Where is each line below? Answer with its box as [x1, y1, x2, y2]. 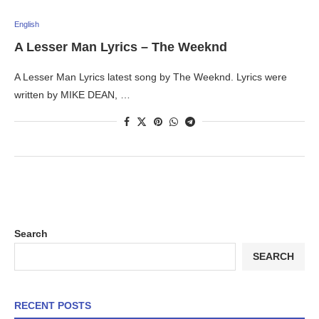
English [14, 19, 39, 28]
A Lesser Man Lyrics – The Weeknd [14, 39, 227, 54]
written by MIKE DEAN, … [14, 88, 130, 100]
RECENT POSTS [14, 299, 91, 311]
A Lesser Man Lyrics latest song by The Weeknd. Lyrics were [14, 70, 287, 83]
